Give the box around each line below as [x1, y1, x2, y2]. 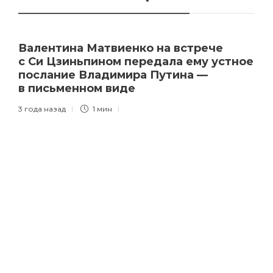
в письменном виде [18, 81, 138, 95]
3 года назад [18, 104, 66, 113]
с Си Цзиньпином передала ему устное [18, 54, 253, 68]
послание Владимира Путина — [18, 68, 208, 82]
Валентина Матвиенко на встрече [18, 41, 223, 55]
